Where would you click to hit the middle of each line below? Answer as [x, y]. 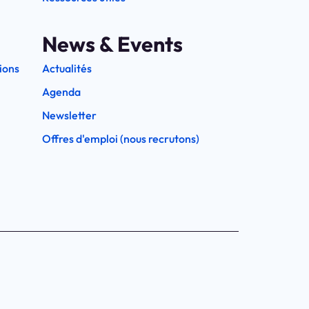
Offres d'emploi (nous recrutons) [121, 139]
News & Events [112, 44]
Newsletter [69, 116]
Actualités [67, 69]
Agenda [61, 92]
